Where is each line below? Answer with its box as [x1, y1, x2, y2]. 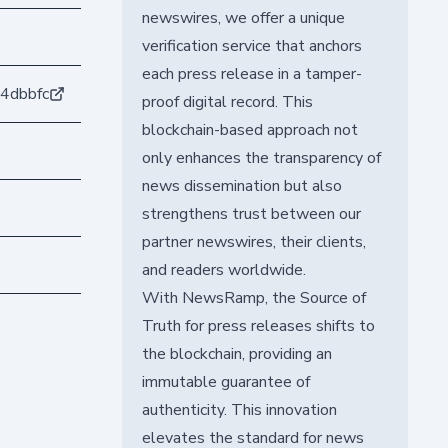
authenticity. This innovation [141, 398, 337, 421]
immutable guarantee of [141, 370, 310, 393]
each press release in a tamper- [141, 62, 362, 85]
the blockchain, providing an [141, 342, 332, 365]
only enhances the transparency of [141, 146, 381, 169]
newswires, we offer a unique [141, 6, 345, 29]
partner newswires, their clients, [141, 230, 366, 253]
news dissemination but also [141, 174, 342, 197]
